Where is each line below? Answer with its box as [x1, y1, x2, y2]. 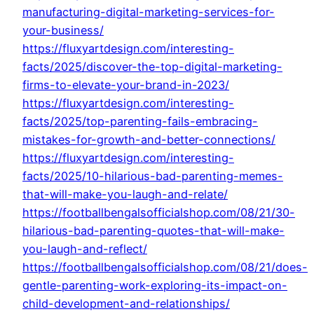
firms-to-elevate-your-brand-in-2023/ [22, 78, 229, 93]
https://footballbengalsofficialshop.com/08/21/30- [22, 205, 295, 220]
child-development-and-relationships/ [22, 296, 230, 311]
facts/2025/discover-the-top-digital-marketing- [22, 60, 282, 74]
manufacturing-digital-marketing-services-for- [22, 5, 275, 20]
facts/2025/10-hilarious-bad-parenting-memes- [22, 169, 283, 184]
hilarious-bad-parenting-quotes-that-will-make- [22, 224, 285, 238]
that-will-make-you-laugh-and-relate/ [22, 187, 228, 202]
